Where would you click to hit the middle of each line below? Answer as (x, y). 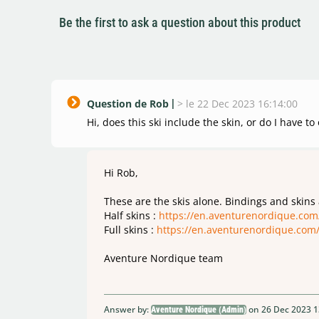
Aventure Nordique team (163, 258)
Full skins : (130, 229)
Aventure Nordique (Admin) (199, 309)
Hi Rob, (121, 172)
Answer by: (127, 309)
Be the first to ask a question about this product (179, 22)
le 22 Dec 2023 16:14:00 (242, 103)
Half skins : (131, 215)
